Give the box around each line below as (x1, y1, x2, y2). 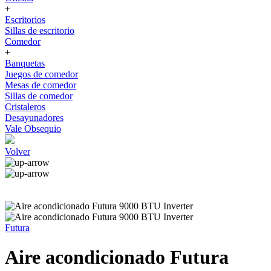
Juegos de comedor (5, 69, 78, 79)
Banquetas (5, 58, 45, 68)
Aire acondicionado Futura (5, 246, 229, 269)
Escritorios (5, 15, 45, 25)
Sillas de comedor (5, 91, 73, 101)
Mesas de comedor (5, 80, 76, 90)
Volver (5, 146, 30, 157)
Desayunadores (5, 113, 64, 123)
